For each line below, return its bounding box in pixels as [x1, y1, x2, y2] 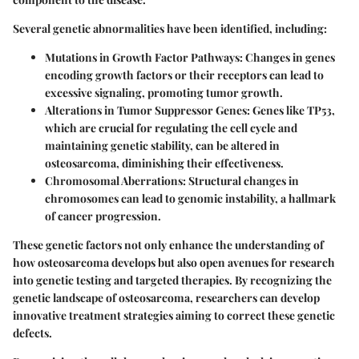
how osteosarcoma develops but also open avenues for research [13, 255, 335, 270]
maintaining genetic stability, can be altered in [45, 138, 280, 153]
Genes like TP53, [250, 103, 335, 118]
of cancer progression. [45, 208, 161, 224]
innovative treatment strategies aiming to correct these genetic [13, 308, 335, 323]
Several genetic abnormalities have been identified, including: [13, 21, 327, 36]
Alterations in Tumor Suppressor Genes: [45, 103, 250, 118]
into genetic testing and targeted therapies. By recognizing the [13, 272, 332, 288]
